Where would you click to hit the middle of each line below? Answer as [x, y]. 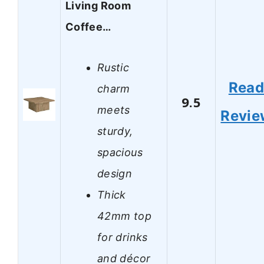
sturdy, [115, 131]
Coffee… [88, 27]
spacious [120, 152]
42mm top [124, 216]
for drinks [123, 237]
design [115, 173]
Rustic [113, 67]
